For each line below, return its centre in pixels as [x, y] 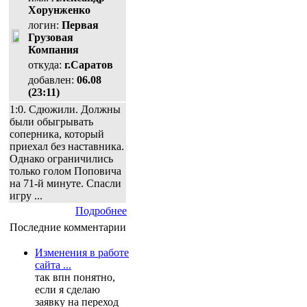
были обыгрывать [51, 121]
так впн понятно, [75, 277]
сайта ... [53, 265]
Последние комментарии [68, 227]
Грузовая [51, 37]
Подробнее [101, 210]
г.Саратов [89, 64]
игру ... [26, 195]
